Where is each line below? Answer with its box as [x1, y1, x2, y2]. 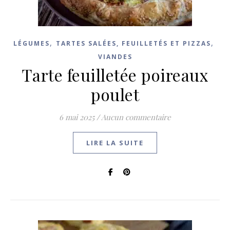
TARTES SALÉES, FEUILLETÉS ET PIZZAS [55, 39, 211, 48]
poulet [91, 83, 139, 105]
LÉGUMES [13, 39, 50, 48]
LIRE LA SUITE [86, 138, 144, 147]
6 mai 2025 [59, 112, 94, 122]
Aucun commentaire [101, 112, 171, 122]
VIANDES [98, 52, 132, 61]
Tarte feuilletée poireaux [21, 64, 209, 86]
